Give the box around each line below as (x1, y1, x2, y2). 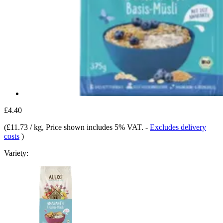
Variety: (4, 148, 28, 157)
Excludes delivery (150, 122, 206, 131)
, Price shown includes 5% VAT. (42, 122, 145, 131)
